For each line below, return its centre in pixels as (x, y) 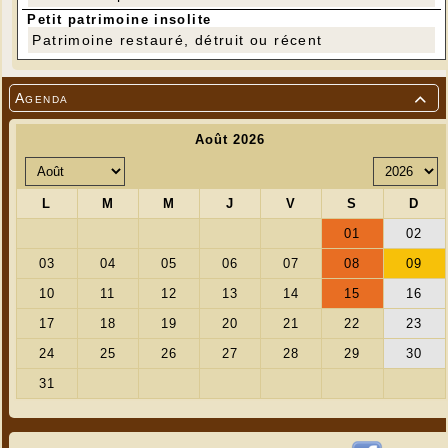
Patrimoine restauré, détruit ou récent (177, 40)
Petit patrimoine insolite (119, 20)
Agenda (42, 98)
